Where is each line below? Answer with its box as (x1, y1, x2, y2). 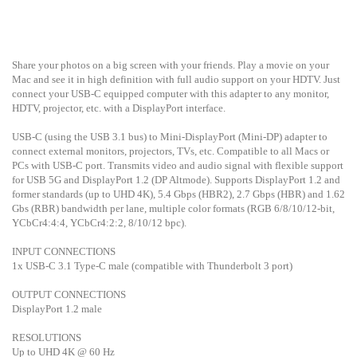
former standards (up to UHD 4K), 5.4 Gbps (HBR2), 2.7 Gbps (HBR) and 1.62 (12, 187, 345, 200)
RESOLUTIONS (12, 331, 81, 343)
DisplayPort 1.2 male (12, 302, 102, 315)
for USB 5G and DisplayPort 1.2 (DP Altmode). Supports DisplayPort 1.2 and (12, 173, 340, 186)
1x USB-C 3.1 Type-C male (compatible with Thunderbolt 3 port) (12, 259, 292, 272)
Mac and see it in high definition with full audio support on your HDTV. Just (12, 73, 340, 85)
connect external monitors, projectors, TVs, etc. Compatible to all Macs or (12, 144, 329, 157)
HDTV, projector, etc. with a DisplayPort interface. (12, 101, 226, 114)
